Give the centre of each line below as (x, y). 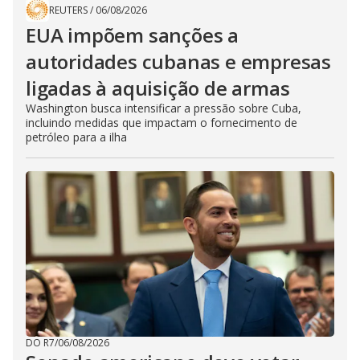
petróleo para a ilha (76, 137)
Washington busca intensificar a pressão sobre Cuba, (164, 108)
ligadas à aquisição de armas (158, 88)
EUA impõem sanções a (133, 35)
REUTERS (68, 10)
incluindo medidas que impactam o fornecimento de (162, 123)
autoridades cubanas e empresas (178, 62)
